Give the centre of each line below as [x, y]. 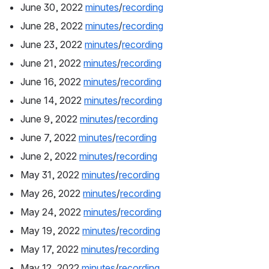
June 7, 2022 [50, 138]
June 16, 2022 [52, 82]
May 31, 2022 [51, 175]
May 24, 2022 [52, 212]
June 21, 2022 [52, 63]
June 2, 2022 [50, 156]
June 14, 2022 [52, 101]
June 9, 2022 [50, 119]
